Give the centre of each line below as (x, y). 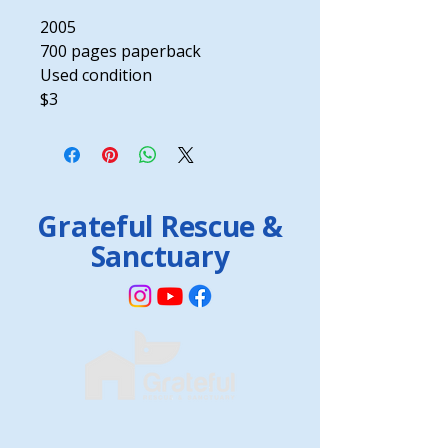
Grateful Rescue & (160, 226)
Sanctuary (160, 256)
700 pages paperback (122, 51)
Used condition (96, 75)
